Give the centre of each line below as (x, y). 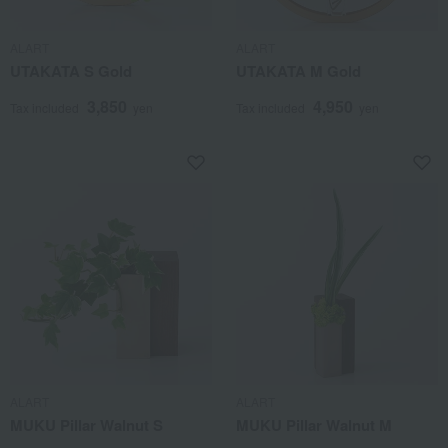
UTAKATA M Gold (298, 71)
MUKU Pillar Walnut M (314, 425)
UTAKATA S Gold (71, 71)
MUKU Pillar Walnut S (86, 425)
